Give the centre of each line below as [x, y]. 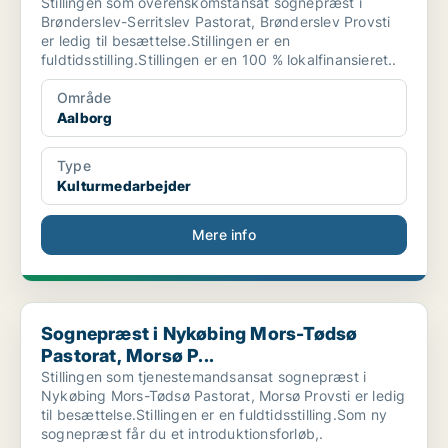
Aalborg [85, 118]
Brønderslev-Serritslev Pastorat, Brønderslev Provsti [216, 22]
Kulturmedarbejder [124, 186]
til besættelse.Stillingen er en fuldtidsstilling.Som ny [214, 415]
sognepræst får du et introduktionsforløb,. [182, 434]
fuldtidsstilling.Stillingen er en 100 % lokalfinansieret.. [219, 60]
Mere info [224, 235]
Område [84, 98]
